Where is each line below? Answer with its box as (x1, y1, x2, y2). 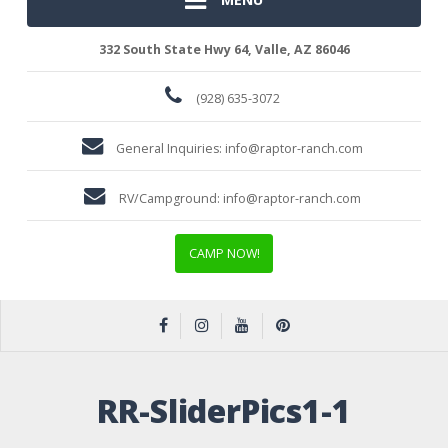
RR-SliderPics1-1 (97, 388, 351, 432)
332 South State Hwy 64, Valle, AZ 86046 (98, 40, 350, 58)
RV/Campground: (118, 189, 223, 207)
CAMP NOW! (188, 244, 260, 262)
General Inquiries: (116, 140, 226, 158)
